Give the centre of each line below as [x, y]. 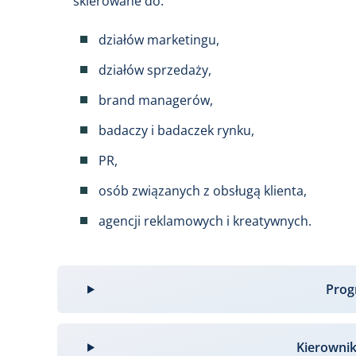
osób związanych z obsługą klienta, [203, 191]
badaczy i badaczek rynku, [176, 131]
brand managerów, [156, 101]
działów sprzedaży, [155, 70]
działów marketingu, [159, 40]
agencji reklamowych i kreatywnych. [205, 221]
